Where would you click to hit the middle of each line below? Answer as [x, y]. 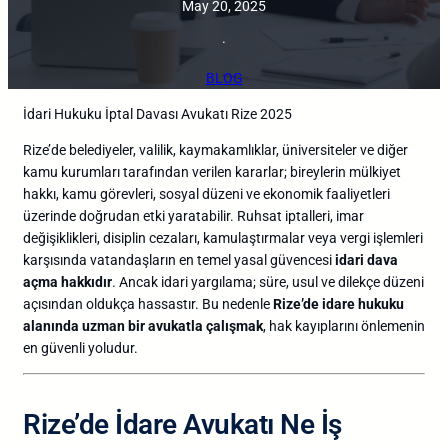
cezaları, [176, 237]
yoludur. [113, 347]
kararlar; [262, 171]
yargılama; [225, 281]
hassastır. [170, 303]
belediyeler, [104, 149]
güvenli [64, 347]
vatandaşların [134, 259]
